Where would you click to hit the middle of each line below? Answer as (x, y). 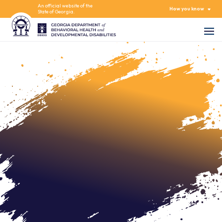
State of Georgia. (56, 12)
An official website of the (65, 6)
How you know (187, 9)
